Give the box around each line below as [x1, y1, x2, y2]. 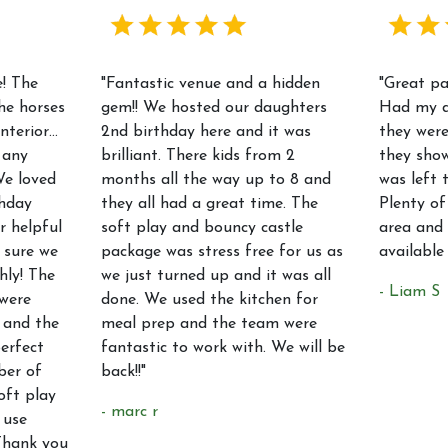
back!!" [101, 364, 147, 381]
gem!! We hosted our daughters [101, 100, 328, 117]
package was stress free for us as [101, 244, 344, 261]
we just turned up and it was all [101, 268, 332, 285]
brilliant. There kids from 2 [101, 148, 296, 165]
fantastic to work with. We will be [101, 340, 346, 357]
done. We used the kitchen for [101, 292, 319, 309]
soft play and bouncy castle [101, 220, 304, 237]
